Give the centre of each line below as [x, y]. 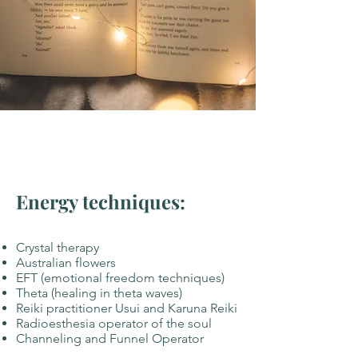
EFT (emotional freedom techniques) [120, 278]
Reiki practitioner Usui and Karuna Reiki [127, 308]
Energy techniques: [101, 201]
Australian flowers [68, 263]
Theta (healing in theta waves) [99, 293]
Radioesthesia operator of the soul [114, 323]
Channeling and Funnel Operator [110, 338]
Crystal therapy [58, 247]
